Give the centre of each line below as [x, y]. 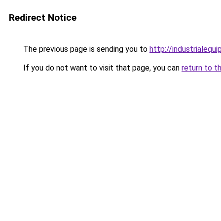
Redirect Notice [43, 18]
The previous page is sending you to [85, 49]
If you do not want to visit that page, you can [101, 68]
